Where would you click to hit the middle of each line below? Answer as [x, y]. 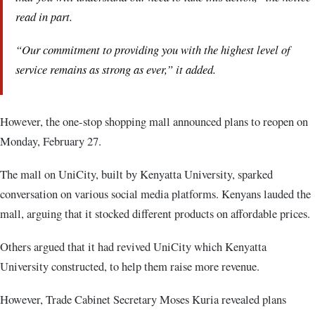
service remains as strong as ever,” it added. [116, 69]
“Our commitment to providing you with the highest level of [153, 50]
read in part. [44, 17]
